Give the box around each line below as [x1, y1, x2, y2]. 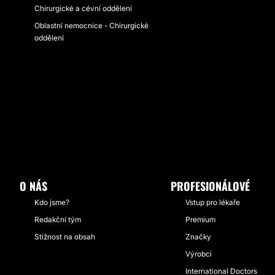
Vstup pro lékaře [185, 198, 240, 207]
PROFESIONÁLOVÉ [171, 178, 250, 194]
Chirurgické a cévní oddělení [34, 4, 132, 13]
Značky [185, 232, 211, 241]
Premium [185, 215, 215, 224]
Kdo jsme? [34, 198, 69, 207]
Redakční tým [34, 215, 81, 224]
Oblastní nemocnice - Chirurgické [34, 21, 149, 30]
